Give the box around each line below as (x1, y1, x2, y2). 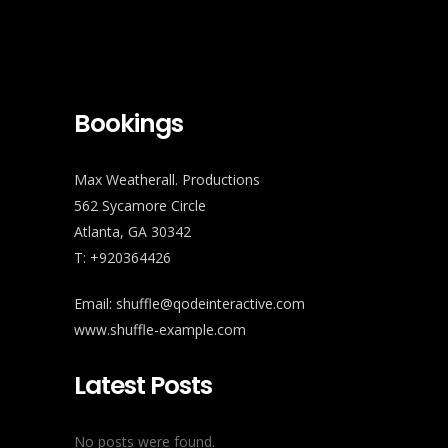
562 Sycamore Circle (74, 196, 206, 216)
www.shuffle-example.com (74, 320, 246, 340)
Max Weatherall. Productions (74, 170, 260, 190)
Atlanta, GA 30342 (74, 222, 191, 242)
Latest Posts (74, 368, 212, 404)
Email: (74, 294, 116, 314)
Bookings (74, 106, 183, 142)
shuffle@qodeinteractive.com (116, 294, 305, 314)
